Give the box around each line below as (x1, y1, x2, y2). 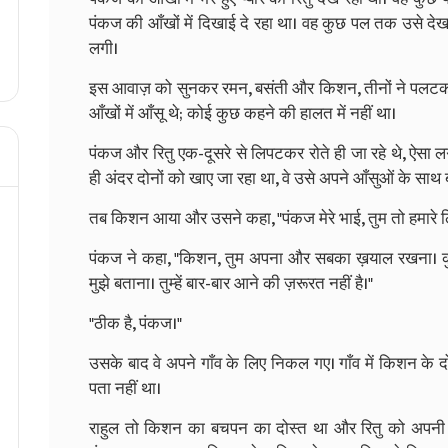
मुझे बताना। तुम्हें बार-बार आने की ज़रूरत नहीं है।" (89, 269, 373, 298)
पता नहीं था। (89, 374, 161, 403)
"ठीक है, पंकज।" (89, 309, 182, 338)
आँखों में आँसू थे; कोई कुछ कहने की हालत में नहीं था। (89, 99, 396, 128)
